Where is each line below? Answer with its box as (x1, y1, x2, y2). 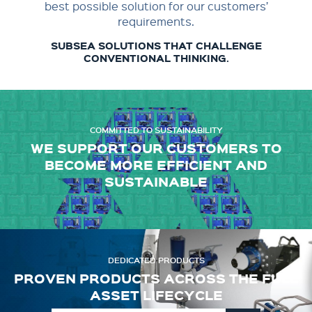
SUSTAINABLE (104, 171, 208, 191)
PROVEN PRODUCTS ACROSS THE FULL (14, 268, 298, 288)
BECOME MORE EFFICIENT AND (45, 155, 267, 174)
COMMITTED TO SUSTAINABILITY (89, 123, 223, 135)
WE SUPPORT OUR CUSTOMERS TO (30, 138, 282, 157)
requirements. (118, 14, 194, 29)
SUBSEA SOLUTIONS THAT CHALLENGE (50, 38, 262, 52)
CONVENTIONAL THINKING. (83, 51, 229, 65)
